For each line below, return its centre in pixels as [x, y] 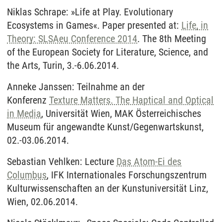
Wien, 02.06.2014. [42, 201]
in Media [24, 113]
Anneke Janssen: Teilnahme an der [76, 86]
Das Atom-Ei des [149, 161]
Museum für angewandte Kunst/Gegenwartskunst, [105, 127]
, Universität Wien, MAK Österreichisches [121, 113]
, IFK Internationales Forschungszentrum [127, 175]
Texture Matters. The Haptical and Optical [131, 100]
